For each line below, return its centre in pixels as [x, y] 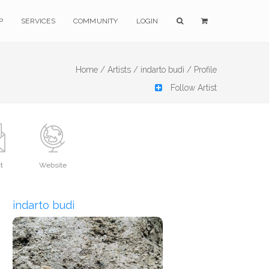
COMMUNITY [95, 21]
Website [53, 165]
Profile [205, 70]
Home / [90, 70]
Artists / [123, 70]
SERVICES [38, 21]
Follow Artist [192, 88]
